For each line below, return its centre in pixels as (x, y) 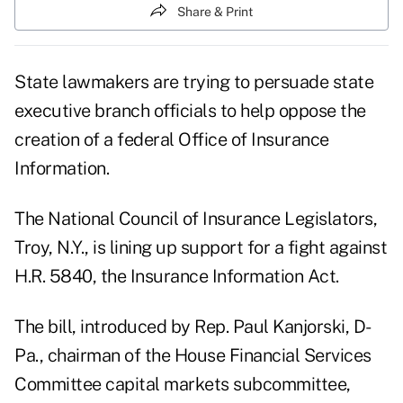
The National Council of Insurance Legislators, (196, 219)
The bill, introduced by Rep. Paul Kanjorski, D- (193, 327)
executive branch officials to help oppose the (190, 111)
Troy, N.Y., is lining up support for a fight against (201, 248)
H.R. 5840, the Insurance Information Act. (177, 277)
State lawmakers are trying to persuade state (194, 82)
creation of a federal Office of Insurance (172, 140)
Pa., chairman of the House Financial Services (193, 356)
